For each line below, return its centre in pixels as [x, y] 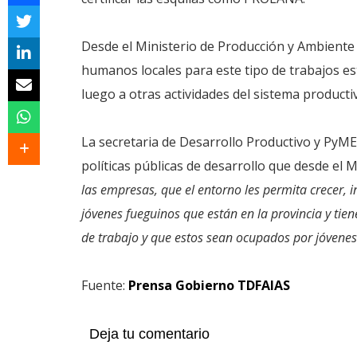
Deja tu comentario [149, 333]
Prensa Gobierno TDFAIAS [208, 285]
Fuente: [103, 285]
